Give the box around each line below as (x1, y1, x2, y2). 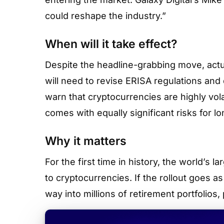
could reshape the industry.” (45, 10, 166, 21)
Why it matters (45, 134, 126, 148)
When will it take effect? (45, 37, 177, 51)
